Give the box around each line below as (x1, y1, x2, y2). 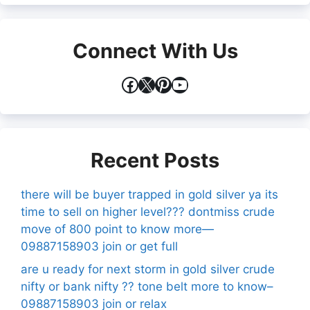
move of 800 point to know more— (21, 221, 214, 236)
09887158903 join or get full (21, 239, 178, 253)
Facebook (121, 73, 198, 93)
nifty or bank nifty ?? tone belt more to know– (21, 280, 273, 293)
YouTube (171, 73, 238, 93)
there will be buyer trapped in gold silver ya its (21, 187, 278, 201)
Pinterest (154, 73, 226, 93)
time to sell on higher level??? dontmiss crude (21, 204, 275, 219)
